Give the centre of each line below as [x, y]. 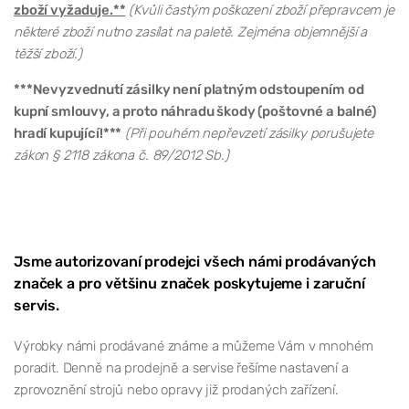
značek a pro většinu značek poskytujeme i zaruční [189, 283]
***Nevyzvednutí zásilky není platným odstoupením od [189, 89]
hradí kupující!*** [68, 133]
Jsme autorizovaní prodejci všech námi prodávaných [195, 261]
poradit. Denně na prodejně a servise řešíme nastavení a [181, 367]
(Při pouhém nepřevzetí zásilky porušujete [250, 133]
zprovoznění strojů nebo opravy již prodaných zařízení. [176, 389]
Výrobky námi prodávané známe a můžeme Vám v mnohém [194, 346]
